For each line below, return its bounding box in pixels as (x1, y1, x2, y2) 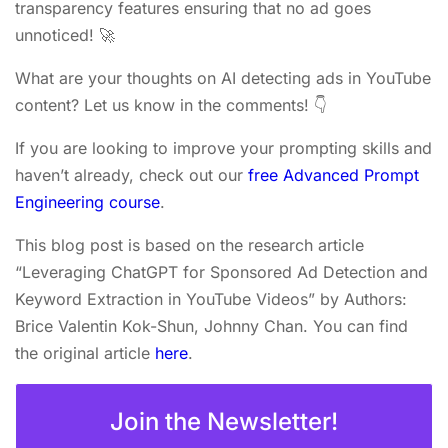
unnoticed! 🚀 (15, 25, 115, 45)
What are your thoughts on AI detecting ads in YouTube (15, 68, 431, 88)
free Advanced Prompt (248, 165, 419, 185)
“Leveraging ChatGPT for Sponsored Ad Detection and (15, 262, 428, 282)
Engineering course (15, 192, 160, 212)
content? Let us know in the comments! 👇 (15, 95, 327, 115)
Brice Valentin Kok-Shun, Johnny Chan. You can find (15, 316, 408, 336)
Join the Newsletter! (110, 407, 338, 436)
